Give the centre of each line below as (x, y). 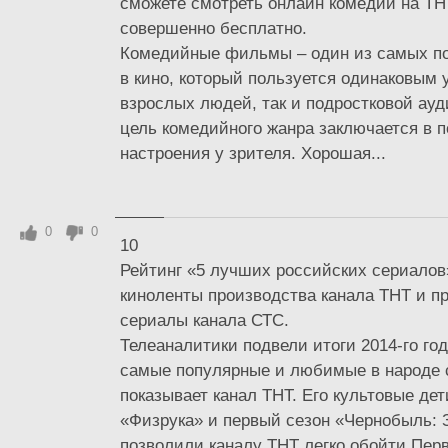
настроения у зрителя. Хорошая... (253, 153)
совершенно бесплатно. (213, 28)
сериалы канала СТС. (204, 320)
